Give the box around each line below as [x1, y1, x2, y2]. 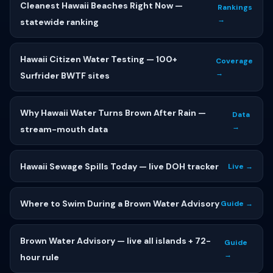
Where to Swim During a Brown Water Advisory [20, 198, 219, 209]
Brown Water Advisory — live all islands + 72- [20, 235, 211, 246]
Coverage [216, 56, 253, 66]
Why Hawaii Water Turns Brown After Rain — [20, 107, 206, 118]
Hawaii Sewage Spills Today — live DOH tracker [20, 161, 219, 172]
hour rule [20, 252, 59, 263]
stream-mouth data [20, 124, 108, 135]
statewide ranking [20, 16, 99, 27]
